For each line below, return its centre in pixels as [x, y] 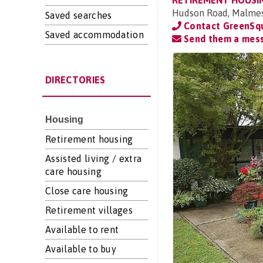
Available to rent [82, 230]
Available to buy [81, 249]
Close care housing [87, 191]
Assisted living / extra [94, 159]
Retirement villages [89, 210]
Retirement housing [89, 139]
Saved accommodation [95, 35]
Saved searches [79, 15]
